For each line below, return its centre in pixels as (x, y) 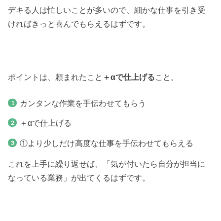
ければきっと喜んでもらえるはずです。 (79, 23)
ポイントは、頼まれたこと (55, 77)
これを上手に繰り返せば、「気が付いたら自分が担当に (107, 164)
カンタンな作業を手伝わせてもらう (83, 103)
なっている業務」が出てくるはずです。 (79, 178)
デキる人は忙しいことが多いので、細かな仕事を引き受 (107, 10)
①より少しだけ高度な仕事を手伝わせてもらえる (106, 143)
